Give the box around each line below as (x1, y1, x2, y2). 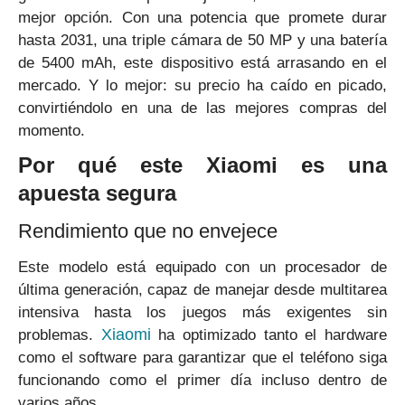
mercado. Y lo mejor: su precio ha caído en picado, (18, 77, 387, 95)
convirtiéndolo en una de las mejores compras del (18, 99, 387, 118)
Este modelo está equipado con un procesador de (18, 259, 387, 277)
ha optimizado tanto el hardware (150, 326, 388, 344)
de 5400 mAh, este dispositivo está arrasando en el (18, 54, 387, 72)
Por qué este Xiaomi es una (18, 153, 387, 178)
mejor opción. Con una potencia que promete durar (18, 9, 387, 27)
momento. (18, 122, 85, 140)
